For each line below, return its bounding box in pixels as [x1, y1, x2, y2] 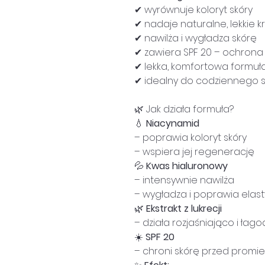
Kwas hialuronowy [146, 159, 228, 173]
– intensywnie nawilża [134, 173, 234, 187]
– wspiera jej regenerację [134, 144, 254, 159]
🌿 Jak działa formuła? [134, 102, 234, 116]
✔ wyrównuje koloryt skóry [134, 2, 253, 17]
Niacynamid [146, 116, 199, 130]
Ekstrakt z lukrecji [146, 201, 222, 215]
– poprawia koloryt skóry [134, 130, 247, 144]
